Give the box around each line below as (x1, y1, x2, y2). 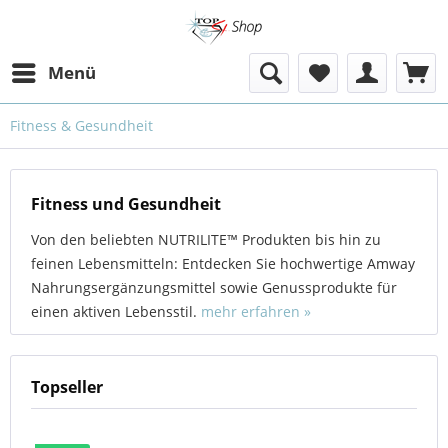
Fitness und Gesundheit (31, 192, 221, 215)
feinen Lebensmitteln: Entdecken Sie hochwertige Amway (31, 253, 415, 273)
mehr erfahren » (201, 301, 311, 321)
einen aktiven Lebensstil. (31, 301, 201, 321)
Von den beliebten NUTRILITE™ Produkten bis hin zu (31, 229, 381, 249)
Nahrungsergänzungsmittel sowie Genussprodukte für (31, 277, 397, 297)
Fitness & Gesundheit (10, 115, 153, 135)
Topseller (31, 375, 103, 398)
